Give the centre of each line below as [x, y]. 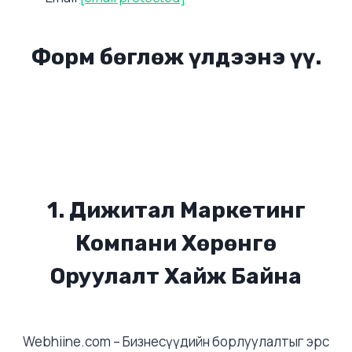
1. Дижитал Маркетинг [176, 210]
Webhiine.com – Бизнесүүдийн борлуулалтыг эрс [176, 341]
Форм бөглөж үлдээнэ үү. [176, 57]
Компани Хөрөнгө [176, 243]
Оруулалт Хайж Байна [176, 276]
